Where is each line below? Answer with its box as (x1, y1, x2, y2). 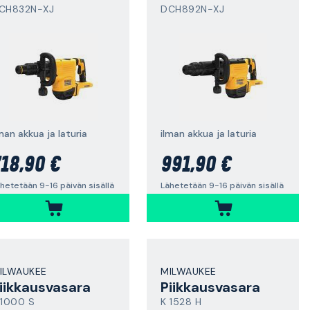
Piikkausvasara (161, 278, 260, 296)
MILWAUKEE (161, 265, 217, 277)
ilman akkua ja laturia (161, 127, 257, 140)
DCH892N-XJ (161, 3, 224, 15)
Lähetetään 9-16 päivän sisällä (161, 179, 284, 191)
